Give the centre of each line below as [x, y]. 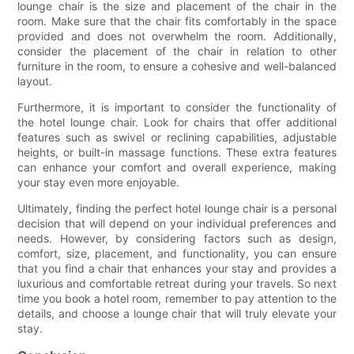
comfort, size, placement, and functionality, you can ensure [177, 254]
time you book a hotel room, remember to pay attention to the [177, 299]
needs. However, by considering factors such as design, [177, 239]
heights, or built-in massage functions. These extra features [177, 153]
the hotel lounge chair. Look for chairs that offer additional [177, 122]
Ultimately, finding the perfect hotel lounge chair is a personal [177, 209]
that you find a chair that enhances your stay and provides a [177, 269]
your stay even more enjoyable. [99, 183]
